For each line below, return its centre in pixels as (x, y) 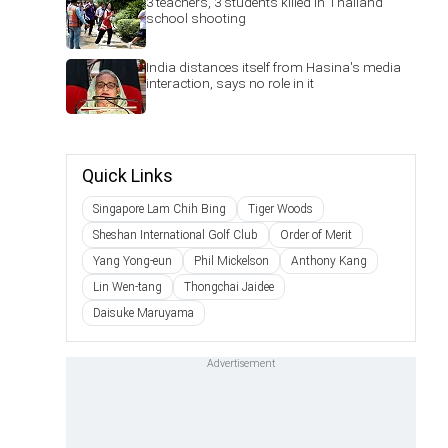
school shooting (196, 18)
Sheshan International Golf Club (175, 235)
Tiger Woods (280, 209)
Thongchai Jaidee (229, 287)
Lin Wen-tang (127, 287)
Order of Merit (316, 235)
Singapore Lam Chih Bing (159, 209)
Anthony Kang (329, 261)
